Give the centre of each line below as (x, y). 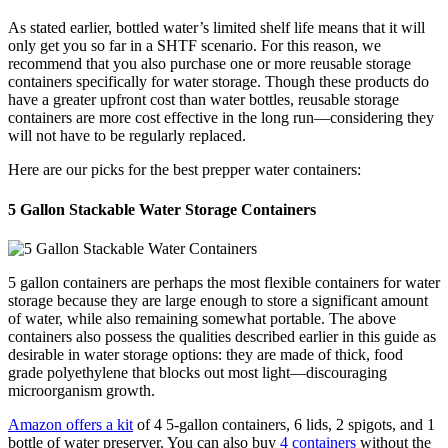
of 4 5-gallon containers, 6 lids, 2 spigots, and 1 (284, 424)
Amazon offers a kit (70, 424)
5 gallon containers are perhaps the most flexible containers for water (224, 282)
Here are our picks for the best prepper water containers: (184, 170)
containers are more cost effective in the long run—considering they (221, 118)
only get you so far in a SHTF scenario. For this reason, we (194, 46)
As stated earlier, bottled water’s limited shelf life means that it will (216, 28)
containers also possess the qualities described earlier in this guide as (222, 336)
